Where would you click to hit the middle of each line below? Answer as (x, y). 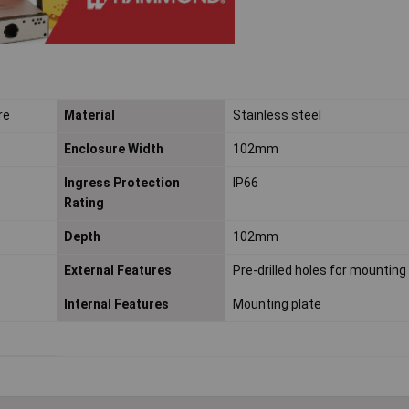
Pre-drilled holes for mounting (319, 271)
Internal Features (116, 304)
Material (89, 115)
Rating (84, 203)
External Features (117, 271)
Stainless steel (277, 115)
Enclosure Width (113, 149)
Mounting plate (277, 304)
